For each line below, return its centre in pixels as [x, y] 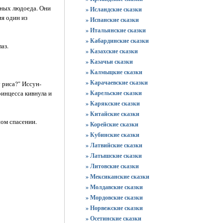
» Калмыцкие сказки [114, 72]
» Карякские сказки [113, 103]
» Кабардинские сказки [117, 41]
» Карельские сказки [114, 93]
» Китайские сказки [112, 114]
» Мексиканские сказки [117, 176]
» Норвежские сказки [114, 208]
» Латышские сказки [114, 156]
